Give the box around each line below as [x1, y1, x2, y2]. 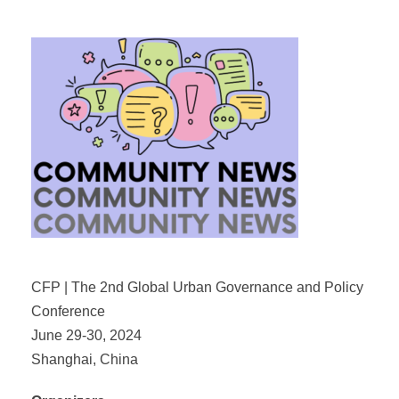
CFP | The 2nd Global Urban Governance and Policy [31, 280, 363, 295]
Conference [31, 304, 105, 319]
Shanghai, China [31, 352, 138, 367]
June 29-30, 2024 [31, 328, 142, 343]
